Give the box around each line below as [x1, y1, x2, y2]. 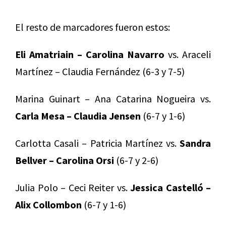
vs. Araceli [164, 47, 211, 61]
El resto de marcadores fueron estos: [15, 20, 170, 33]
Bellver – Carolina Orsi [15, 153, 114, 166]
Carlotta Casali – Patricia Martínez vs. [15, 136, 180, 149]
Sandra [180, 136, 211, 149]
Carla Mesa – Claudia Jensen [15, 109, 141, 122]
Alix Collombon [15, 198, 82, 211]
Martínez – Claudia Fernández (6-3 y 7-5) [15, 65, 185, 78]
